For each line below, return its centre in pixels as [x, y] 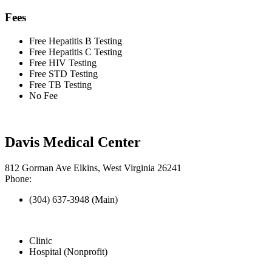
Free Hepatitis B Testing [76, 41]
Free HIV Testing [63, 63]
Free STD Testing [63, 74]
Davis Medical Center [73, 142]
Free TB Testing [60, 85]
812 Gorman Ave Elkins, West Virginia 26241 [93, 168]
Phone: [18, 178]
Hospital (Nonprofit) [68, 251]
